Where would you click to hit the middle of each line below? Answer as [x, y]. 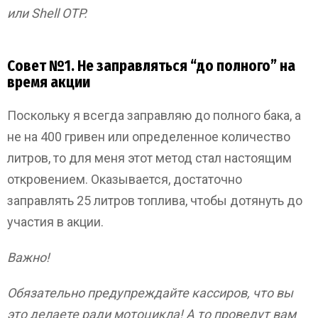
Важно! [28, 257]
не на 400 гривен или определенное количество [149, 137]
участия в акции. [55, 222]
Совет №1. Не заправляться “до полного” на [151, 66]
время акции [49, 82]
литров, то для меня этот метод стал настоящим [149, 158]
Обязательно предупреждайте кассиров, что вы [150, 293]
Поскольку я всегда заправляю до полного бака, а [154, 115]
